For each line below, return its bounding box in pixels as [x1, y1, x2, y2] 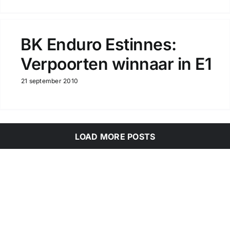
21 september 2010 [21, 77, 79, 85]
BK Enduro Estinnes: [20, 34, 177, 54]
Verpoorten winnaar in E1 [20, 54, 212, 74]
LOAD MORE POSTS [74, 131, 156, 142]
